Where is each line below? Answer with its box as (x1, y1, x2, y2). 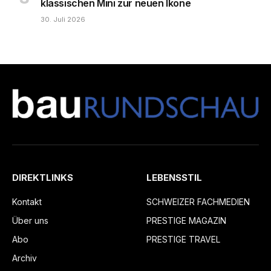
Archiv (12, 253, 37, 264)
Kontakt (12, 197, 42, 207)
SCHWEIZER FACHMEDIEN (146, 197, 250, 207)
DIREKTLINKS (12, 172, 73, 184)
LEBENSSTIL (146, 172, 202, 184)
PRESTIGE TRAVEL (146, 234, 220, 245)
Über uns (12, 215, 48, 226)
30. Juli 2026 (41, 15, 85, 24)
